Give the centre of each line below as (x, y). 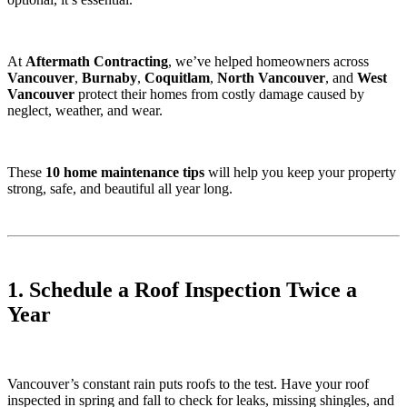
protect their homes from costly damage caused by (219, 94)
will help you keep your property (300, 172)
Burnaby (109, 77)
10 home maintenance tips (125, 172)
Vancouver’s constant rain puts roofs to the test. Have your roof (188, 384)
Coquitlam (177, 77)
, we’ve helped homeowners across (268, 61)
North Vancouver (271, 77)
